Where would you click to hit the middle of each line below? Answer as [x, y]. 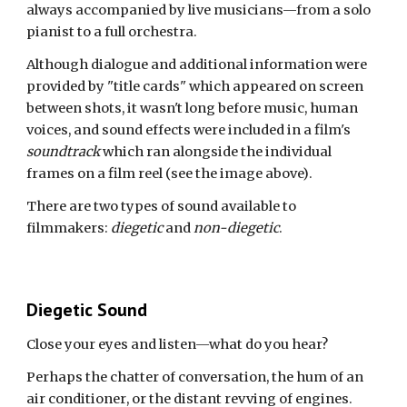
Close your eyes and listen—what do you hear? [179, 344]
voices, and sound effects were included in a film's [189, 130]
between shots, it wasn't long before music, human [193, 108]
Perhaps [56, 377]
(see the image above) [236, 174]
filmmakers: [69, 228]
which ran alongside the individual [216, 152]
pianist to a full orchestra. [114, 32]
